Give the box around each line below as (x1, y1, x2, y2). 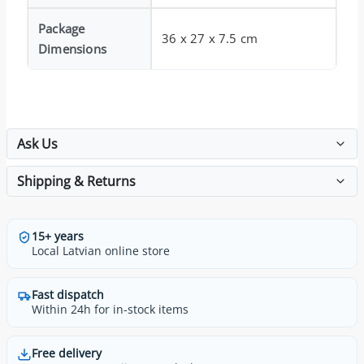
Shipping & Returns (17, 171, 136, 190)
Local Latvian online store (32, 242, 170, 258)
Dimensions (38, 40, 106, 57)
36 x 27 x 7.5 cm (162, 29, 258, 46)
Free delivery (32, 344, 102, 361)
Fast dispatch (32, 286, 104, 302)
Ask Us (17, 134, 58, 153)
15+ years (32, 227, 84, 244)
